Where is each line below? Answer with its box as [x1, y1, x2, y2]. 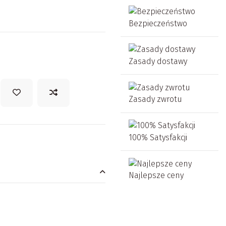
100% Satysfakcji [129, 133, 187, 143]
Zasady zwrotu [129, 94, 182, 104]
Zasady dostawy [129, 56, 187, 67]
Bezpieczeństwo [129, 19, 187, 29]
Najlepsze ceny [129, 171, 184, 181]
